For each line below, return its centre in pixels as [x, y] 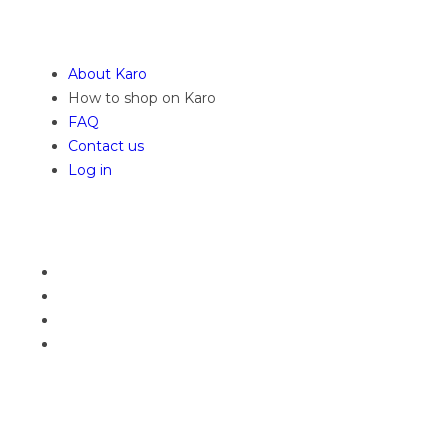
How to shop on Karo [142, 98]
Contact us [106, 146]
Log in [90, 170]
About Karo [107, 74]
